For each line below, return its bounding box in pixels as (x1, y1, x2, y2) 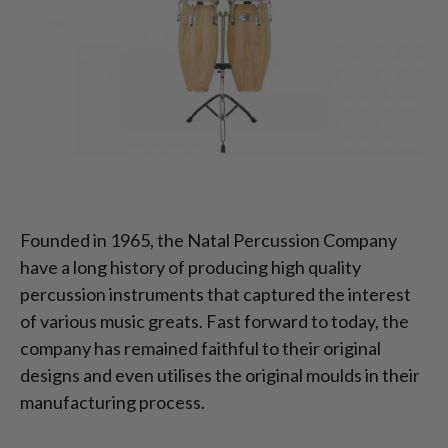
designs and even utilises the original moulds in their (20, 364, 420, 387)
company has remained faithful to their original (20, 337, 381, 360)
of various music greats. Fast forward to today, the (20, 310, 409, 333)
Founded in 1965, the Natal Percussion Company (20, 229, 397, 252)
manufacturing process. (20, 391, 208, 414)
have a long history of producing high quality (20, 256, 361, 279)
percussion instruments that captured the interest (20, 283, 411, 306)
